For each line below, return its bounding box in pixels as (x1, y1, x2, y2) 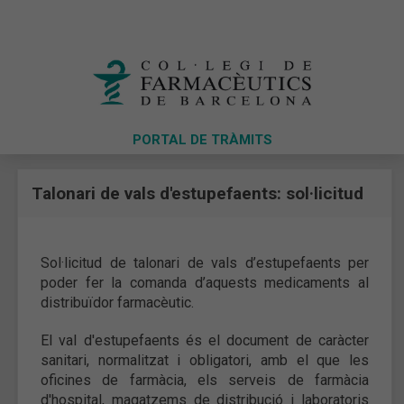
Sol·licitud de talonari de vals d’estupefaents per (41, 253, 369, 271)
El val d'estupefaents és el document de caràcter (41, 331, 369, 349)
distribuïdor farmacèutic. (41, 293, 197, 311)
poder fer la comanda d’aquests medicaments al (41, 273, 369, 291)
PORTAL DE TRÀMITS (132, 132, 272, 149)
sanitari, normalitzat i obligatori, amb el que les (41, 351, 369, 369)
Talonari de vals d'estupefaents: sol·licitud (32, 182, 363, 204)
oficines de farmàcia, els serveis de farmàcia (41, 371, 369, 389)
